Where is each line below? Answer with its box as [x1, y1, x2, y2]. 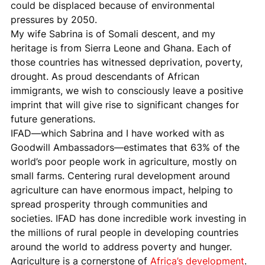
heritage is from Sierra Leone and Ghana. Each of [11, 42, 234, 54]
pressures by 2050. [11, 14, 97, 26]
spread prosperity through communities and [11, 198, 211, 211]
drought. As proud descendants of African [11, 70, 202, 83]
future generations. [11, 113, 95, 125]
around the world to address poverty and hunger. [11, 241, 232, 253]
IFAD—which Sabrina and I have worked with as [11, 127, 227, 140]
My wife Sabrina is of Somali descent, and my [11, 28, 218, 40]
